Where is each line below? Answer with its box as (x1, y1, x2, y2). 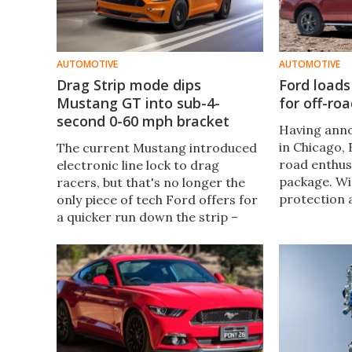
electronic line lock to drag (57, 156, 219, 173)
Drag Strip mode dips (57, 75, 201, 94)
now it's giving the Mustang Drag (57, 225, 256, 242)
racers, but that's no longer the (57, 174, 245, 190)
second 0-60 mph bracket (57, 111, 229, 130)
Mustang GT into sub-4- (57, 93, 220, 112)
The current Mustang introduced (57, 139, 257, 156)
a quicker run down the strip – (57, 208, 238, 225)
